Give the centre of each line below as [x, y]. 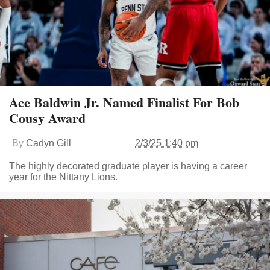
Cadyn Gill [49, 143]
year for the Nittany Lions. [63, 177]
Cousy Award [47, 118]
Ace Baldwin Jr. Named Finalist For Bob [124, 102]
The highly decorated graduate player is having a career [128, 166]
